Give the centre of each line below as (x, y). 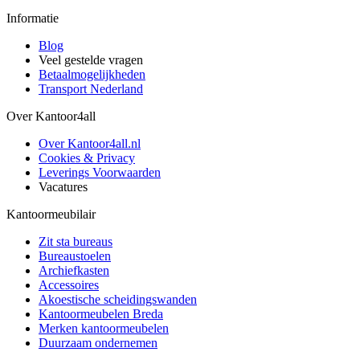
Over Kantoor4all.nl (90, 143)
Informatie (33, 18)
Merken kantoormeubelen (104, 328)
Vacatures (63, 187)
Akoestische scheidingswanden (118, 299)
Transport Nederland (91, 89)
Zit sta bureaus (76, 241)
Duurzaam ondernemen (98, 343)
